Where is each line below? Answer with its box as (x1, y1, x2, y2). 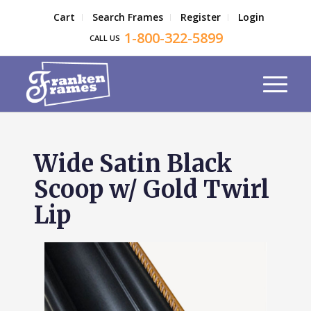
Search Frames (92, 10, 163, 24)
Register (180, 10, 221, 24)
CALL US (90, 33, 123, 43)
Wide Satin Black (33, 149, 233, 178)
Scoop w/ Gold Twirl (33, 175, 269, 204)
